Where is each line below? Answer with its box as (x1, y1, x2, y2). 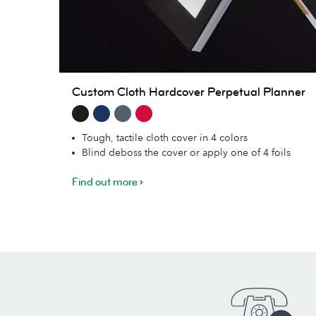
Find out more (72, 175, 138, 189)
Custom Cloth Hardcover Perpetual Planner (72, 84, 305, 99)
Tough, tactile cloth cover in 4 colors (82, 130, 248, 144)
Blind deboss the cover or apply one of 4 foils (82, 145, 291, 159)
